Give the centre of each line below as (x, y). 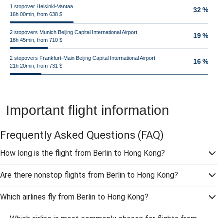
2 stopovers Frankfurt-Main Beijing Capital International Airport (82, 58)
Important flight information (88, 110)
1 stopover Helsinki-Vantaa (41, 6)
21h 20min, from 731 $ (36, 66)
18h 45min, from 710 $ (36, 40)
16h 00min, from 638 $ (36, 14)
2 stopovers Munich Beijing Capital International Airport (73, 32)
